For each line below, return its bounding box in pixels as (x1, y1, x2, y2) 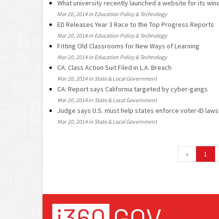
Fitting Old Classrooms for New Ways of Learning (57, 42, 199, 50)
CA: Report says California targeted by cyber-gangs (57, 85, 208, 93)
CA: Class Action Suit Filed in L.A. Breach (57, 63, 172, 72)
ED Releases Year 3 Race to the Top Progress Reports (57, 20, 214, 29)
